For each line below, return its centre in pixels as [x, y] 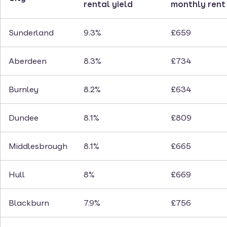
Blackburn [29, 203]
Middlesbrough [38, 146]
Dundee [24, 118]
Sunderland [31, 33]
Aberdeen [28, 61]
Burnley [24, 90]
